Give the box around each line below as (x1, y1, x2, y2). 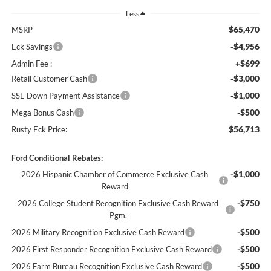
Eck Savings (11, 41, 53, 51)
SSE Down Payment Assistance (11, 90, 120, 100)
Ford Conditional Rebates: (11, 152, 103, 163)
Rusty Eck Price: (11, 124, 67, 134)
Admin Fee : (11, 58, 52, 68)
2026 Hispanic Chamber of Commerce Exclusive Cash (21, 169, 209, 179)
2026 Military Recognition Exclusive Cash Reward (11, 227, 184, 237)
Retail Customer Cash (11, 73, 87, 83)
